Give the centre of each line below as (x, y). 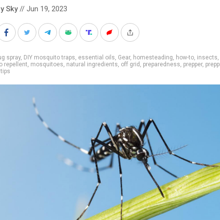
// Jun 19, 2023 (42, 9)
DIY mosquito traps (49, 57)
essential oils (96, 57)
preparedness (162, 64)
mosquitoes (47, 64)
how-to (185, 57)
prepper (193, 64)
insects (207, 57)
